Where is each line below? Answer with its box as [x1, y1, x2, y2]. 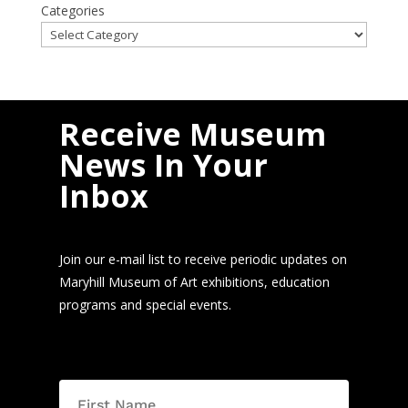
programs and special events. [58, 295, 231, 313]
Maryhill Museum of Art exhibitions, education [58, 272, 330, 291]
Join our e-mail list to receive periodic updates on [58, 250, 347, 268]
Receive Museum [58, 112, 326, 155]
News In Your [58, 143, 268, 186]
